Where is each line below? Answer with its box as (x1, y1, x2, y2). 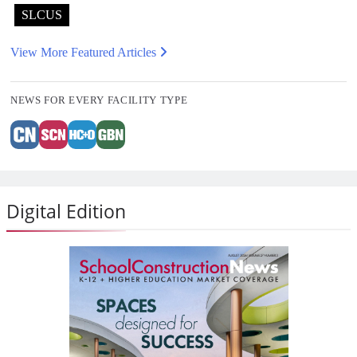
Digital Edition (6, 198, 126, 224)
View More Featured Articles (10, 45, 159, 59)
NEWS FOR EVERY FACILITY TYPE (10, 93, 188, 106)
